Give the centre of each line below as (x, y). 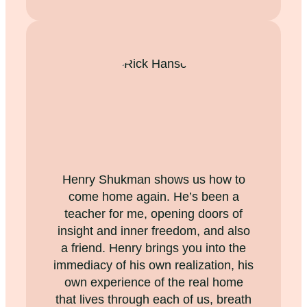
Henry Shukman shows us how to (153, 179)
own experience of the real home (153, 282)
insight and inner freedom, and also (153, 231)
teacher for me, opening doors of (153, 213)
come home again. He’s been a (153, 196)
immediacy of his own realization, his (153, 265)
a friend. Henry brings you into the (153, 248)
